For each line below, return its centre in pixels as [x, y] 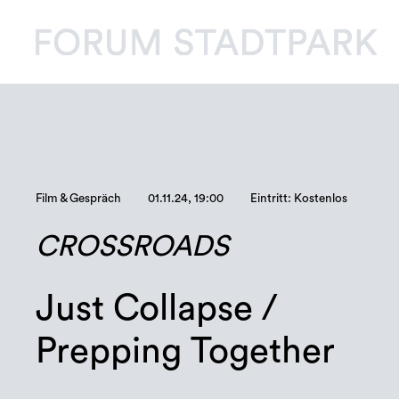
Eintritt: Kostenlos [299, 199]
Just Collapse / [157, 308]
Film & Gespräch [79, 199]
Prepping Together [186, 351]
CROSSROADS [133, 246]
